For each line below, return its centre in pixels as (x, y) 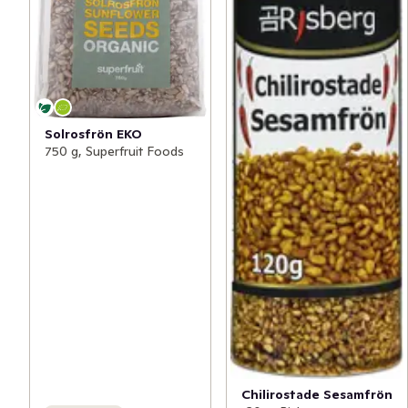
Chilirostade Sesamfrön (317, 395)
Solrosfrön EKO (93, 133)
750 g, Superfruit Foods (114, 151)
